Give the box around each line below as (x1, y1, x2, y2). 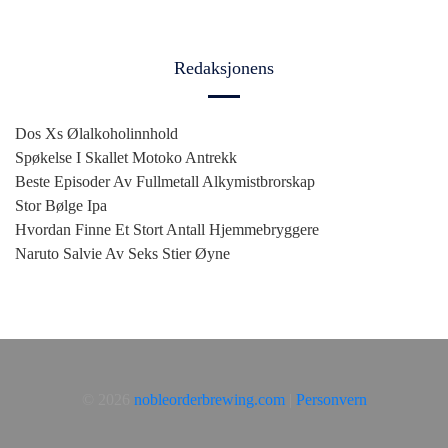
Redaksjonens (174, 58, 274, 79)
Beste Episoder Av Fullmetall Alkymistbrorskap (15, 173, 315, 191)
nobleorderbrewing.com (133, 391, 285, 409)
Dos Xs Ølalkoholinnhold (15, 125, 178, 143)
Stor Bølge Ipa (15, 197, 107, 215)
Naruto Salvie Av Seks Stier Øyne (15, 245, 230, 263)
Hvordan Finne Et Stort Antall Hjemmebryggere (15, 221, 319, 239)
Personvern (295, 391, 367, 409)
